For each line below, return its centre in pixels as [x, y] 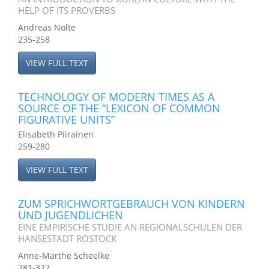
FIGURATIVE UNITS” [66, 119]
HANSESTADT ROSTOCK [67, 238]
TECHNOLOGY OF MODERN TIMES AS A [116, 97]
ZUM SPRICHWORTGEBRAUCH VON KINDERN [131, 204]
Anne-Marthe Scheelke [64, 255]
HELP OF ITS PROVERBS [67, 10]
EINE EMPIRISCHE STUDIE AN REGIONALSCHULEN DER [130, 227]
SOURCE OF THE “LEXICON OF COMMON [119, 108]
